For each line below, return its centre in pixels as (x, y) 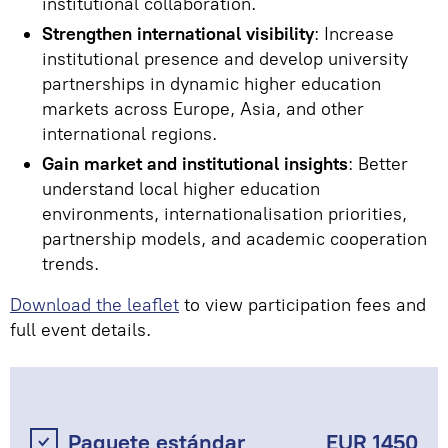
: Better (378, 164)
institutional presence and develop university (225, 59)
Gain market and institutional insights (195, 164)
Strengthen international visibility (178, 34)
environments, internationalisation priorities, (224, 214)
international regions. (129, 134)
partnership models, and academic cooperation (234, 239)
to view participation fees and (302, 305)
